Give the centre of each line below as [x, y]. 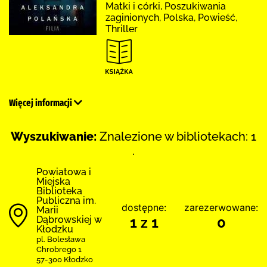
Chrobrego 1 [59, 249]
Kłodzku [55, 229]
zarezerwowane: [221, 208]
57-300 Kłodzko [65, 259]
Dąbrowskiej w [69, 219]
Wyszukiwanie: [54, 136]
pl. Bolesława [61, 239]
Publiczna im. [66, 200]
